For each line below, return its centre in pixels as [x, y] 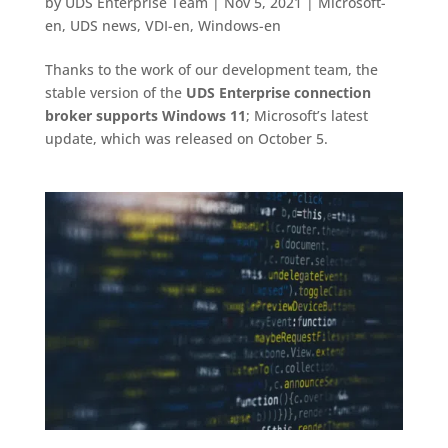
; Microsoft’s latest [306, 115]
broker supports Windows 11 [145, 115]
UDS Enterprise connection [278, 92]
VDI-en [167, 25]
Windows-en [239, 25]
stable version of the [115, 92]
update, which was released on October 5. [186, 138]
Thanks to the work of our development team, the [211, 69]
